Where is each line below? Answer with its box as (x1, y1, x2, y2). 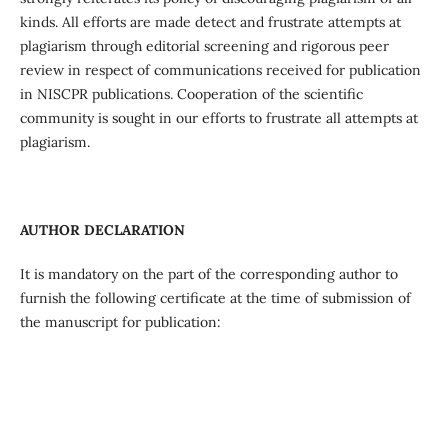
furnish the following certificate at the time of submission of (19, 288, 411, 307)
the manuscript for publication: (19, 312, 221, 331)
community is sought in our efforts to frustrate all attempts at (19, 108, 418, 127)
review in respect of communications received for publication (19, 60, 421, 79)
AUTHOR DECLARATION (19, 220, 185, 239)
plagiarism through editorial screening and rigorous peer (19, 36, 389, 55)
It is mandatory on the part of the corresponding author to (19, 264, 398, 283)
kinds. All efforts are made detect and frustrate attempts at (19, 12, 401, 31)
